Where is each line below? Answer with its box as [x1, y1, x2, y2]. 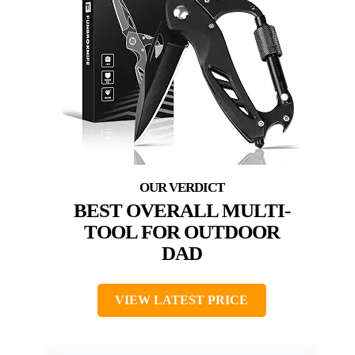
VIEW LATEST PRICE [115, 293, 248, 307]
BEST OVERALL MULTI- [73, 200, 290, 222]
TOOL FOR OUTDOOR [83, 221, 280, 243]
